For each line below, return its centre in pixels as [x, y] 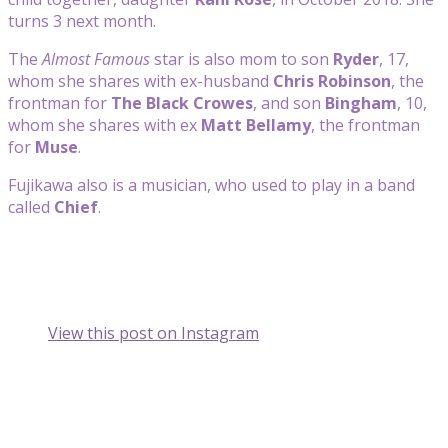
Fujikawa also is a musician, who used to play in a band [211, 184]
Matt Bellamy [256, 124]
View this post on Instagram [153, 332]
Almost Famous [96, 58]
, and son [287, 102]
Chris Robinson [332, 80]
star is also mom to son [241, 58]
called [31, 206]
